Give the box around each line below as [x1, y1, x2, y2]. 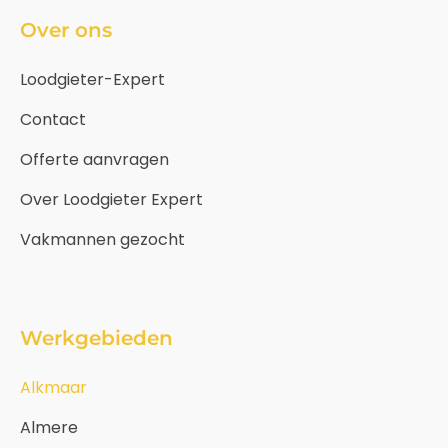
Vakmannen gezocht [20, 228, 185, 252]
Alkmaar [20, 376, 87, 400]
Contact [20, 108, 86, 132]
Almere [20, 416, 78, 440]
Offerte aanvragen [20, 148, 169, 172]
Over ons [20, 18, 112, 43]
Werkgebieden [20, 326, 173, 351]
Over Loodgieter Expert [20, 188, 203, 212]
